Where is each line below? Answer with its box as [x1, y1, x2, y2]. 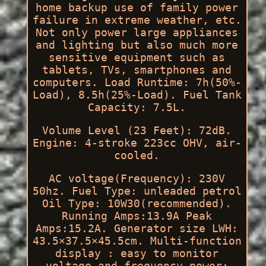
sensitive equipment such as [49, 50, 226, 64]
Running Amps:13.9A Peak [62, 209, 213, 222]
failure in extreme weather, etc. [32, 13, 242, 26]
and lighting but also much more [36, 38, 239, 51]
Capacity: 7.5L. [88, 100, 186, 113]
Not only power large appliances [36, 26, 239, 39]
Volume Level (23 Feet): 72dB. [42, 123, 232, 137]
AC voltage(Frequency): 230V [49, 172, 226, 185]
